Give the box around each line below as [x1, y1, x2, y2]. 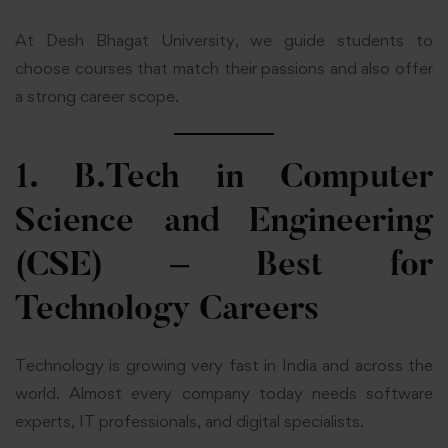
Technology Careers [15, 294, 319, 329]
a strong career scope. [15, 86, 179, 107]
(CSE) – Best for [15, 250, 433, 285]
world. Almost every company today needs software [15, 383, 433, 404]
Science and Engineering [15, 206, 433, 241]
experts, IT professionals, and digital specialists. [15, 411, 364, 432]
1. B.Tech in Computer [15, 162, 433, 197]
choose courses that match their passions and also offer [15, 58, 433, 79]
